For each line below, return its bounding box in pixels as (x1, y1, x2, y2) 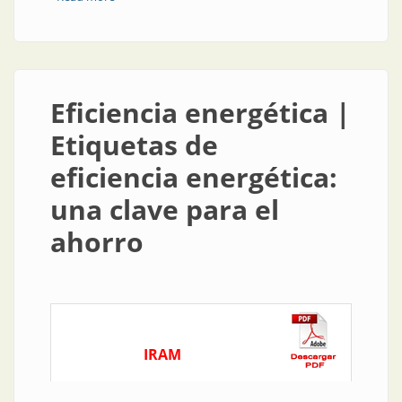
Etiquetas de (50, 127, 218, 163)
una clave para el (50, 191, 279, 228)
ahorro (50, 223, 144, 260)
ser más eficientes (114, 6, 210, 22)
